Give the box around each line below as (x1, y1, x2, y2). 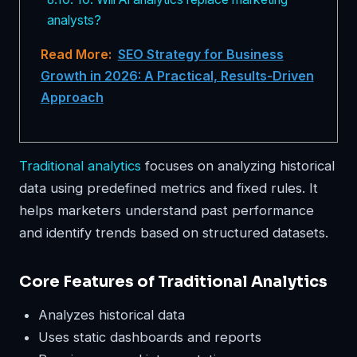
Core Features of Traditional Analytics (19, 272, 328, 292)
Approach (40, 89, 104, 105)
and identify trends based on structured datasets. (19, 225, 328, 241)
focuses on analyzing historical (141, 158, 335, 175)
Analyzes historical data (38, 307, 185, 324)
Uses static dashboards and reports (38, 329, 261, 346)
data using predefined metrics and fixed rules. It (19, 180, 318, 197)
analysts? (46, 13, 101, 29)
